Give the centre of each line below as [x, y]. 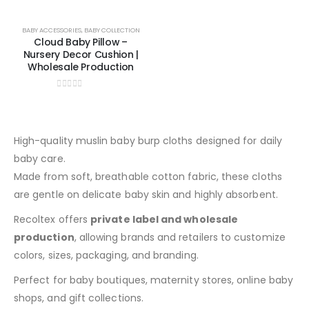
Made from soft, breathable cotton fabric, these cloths [148, 176]
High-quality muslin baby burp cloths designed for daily [148, 140]
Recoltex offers [52, 219]
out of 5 [77, 96]
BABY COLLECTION [112, 30]
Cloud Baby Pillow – [81, 42]
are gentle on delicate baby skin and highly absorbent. [146, 194]
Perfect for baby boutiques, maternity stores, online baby [153, 280]
